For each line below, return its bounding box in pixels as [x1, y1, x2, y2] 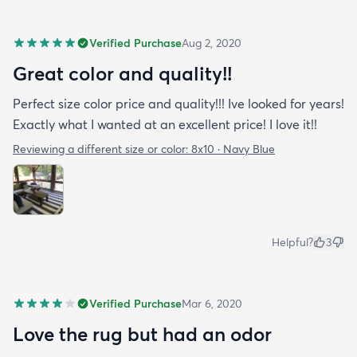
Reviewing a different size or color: [13, 142, 191, 157]
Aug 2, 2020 [182, 36, 241, 51]
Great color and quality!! [13, 61, 232, 86]
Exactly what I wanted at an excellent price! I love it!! [13, 116, 317, 133]
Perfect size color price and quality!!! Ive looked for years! [13, 96, 344, 112]
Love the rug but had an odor [13, 322, 272, 347]
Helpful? [272, 235, 313, 250]
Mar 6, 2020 [182, 296, 242, 312]
